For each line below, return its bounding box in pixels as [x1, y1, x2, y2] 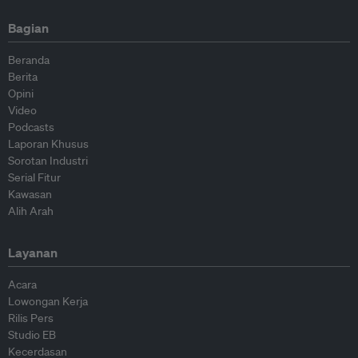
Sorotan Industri [8, 153, 88, 169]
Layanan [8, 245, 58, 261]
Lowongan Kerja [8, 294, 88, 309]
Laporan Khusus [8, 137, 89, 152]
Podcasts [8, 120, 54, 135]
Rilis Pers [8, 311, 54, 326]
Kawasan [8, 187, 52, 202]
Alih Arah [8, 204, 54, 219]
